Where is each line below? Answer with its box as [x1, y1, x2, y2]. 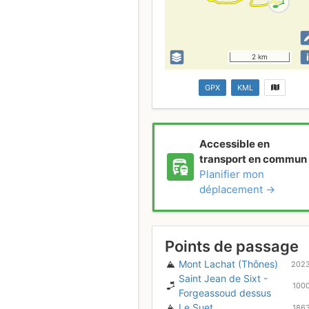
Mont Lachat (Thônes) [179, 258, 278, 270]
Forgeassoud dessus [179, 287, 271, 299]
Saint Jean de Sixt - [179, 272, 268, 285]
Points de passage [164, 237, 299, 256]
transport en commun [199, 152, 307, 166]
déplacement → [199, 183, 275, 197]
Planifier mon [199, 168, 264, 181]
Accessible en [199, 137, 270, 151]
